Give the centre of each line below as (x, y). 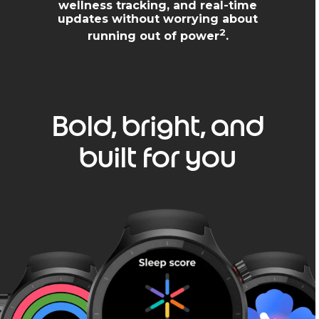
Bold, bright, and (158, 126)
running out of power (153, 36)
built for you (158, 158)
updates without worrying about (158, 19)
